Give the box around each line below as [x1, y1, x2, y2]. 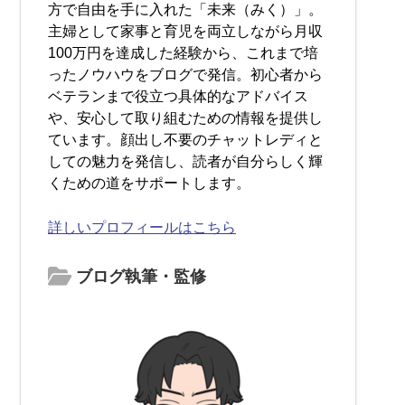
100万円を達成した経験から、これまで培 [48, 44, 318, 61]
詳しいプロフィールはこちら [48, 219, 236, 235]
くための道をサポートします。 [48, 174, 250, 191]
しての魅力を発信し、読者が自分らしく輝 [48, 153, 323, 169]
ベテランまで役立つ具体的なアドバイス [48, 88, 308, 104]
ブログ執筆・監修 [71, 267, 206, 286]
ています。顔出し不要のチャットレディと [48, 131, 323, 147]
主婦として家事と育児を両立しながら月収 [48, 23, 323, 39]
